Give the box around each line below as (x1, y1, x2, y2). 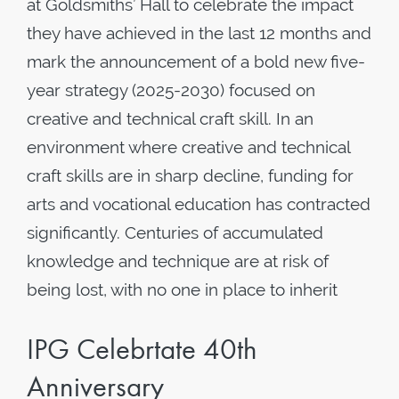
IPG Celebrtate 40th (27, 330, 257, 368)
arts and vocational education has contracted (27, 194, 370, 214)
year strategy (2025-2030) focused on (27, 80, 315, 100)
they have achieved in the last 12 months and (27, 23, 371, 43)
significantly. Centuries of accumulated (27, 223, 323, 242)
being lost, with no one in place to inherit (27, 280, 338, 299)
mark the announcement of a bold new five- (27, 52, 365, 71)
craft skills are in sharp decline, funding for (27, 166, 354, 185)
